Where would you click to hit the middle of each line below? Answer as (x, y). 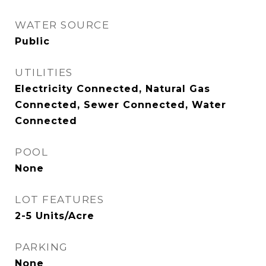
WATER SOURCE (62, 25)
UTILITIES (44, 72)
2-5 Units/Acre (55, 216)
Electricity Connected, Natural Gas (113, 89)
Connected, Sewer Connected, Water (121, 105)
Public (32, 41)
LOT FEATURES (59, 199)
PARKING (42, 247)
